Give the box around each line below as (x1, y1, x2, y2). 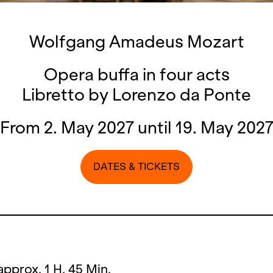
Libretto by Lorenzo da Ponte (22, 85, 251, 104)
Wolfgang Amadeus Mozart (29, 32, 244, 51)
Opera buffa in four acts (43, 65, 230, 84)
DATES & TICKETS (93, 161, 180, 172)
